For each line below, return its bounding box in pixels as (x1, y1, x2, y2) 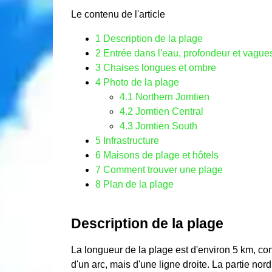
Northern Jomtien (133, 92, 209, 102)
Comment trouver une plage (101, 165, 223, 175)
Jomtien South (133, 121, 197, 131)
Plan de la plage (101, 179, 174, 189)
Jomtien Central (133, 106, 203, 117)
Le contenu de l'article (71, 9, 165, 19)
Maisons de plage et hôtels (101, 150, 219, 160)
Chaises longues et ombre (101, 63, 216, 73)
